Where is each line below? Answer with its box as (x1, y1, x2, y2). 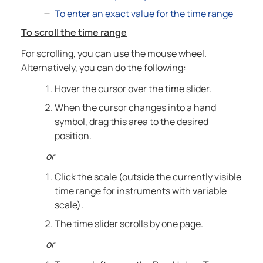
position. (54, 129, 92, 143)
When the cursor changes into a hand (54, 101, 216, 114)
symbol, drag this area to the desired (54, 115, 208, 129)
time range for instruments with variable (54, 184, 227, 198)
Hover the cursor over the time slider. (54, 82, 211, 96)
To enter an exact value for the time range (54, 7, 233, 21)
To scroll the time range (21, 26, 127, 39)
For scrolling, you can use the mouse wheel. (21, 47, 207, 60)
